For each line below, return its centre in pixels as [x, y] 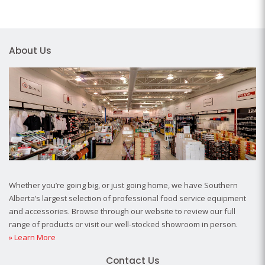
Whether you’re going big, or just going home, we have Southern [123, 185]
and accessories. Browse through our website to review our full [122, 211]
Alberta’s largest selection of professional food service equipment [127, 198]
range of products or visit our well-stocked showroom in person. [123, 224]
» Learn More [32, 237]
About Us [30, 51]
